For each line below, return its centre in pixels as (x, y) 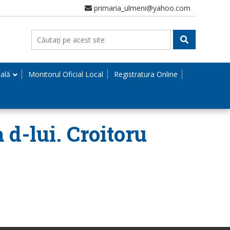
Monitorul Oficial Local (66, 74)
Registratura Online (146, 74)
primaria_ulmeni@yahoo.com (141, 8)
